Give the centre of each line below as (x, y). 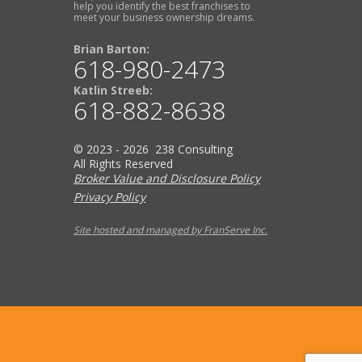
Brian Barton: (112, 49)
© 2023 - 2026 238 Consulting (153, 149)
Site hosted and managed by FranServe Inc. (170, 230)
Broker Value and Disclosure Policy (167, 178)
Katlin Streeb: (113, 90)
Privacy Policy (109, 197)
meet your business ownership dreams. (164, 17)
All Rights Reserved (123, 164)
